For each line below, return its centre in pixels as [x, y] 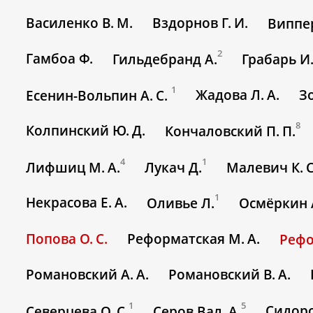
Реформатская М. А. [194, 239]
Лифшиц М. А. [73, 167]
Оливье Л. [181, 204]
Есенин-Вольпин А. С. [99, 95]
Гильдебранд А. [165, 60]
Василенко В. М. [80, 23]
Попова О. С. [67, 239]
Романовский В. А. [230, 275]
